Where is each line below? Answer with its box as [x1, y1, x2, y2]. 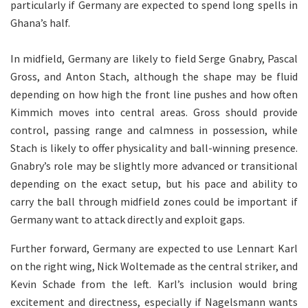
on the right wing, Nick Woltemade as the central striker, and [10, 258, 298, 273]
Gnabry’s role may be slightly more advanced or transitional [10, 158, 298, 173]
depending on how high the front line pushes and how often [10, 87, 298, 101]
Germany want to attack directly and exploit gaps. [10, 212, 245, 226]
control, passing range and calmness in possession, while [10, 122, 298, 137]
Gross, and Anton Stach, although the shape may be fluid [10, 69, 298, 83]
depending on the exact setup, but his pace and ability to [10, 176, 298, 190]
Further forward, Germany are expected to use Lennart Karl [10, 241, 298, 255]
